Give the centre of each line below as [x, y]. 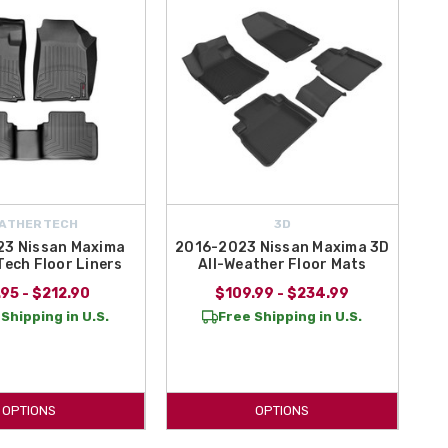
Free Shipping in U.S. [290, 316]
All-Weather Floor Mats [282, 264]
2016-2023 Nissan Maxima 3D [282, 247]
